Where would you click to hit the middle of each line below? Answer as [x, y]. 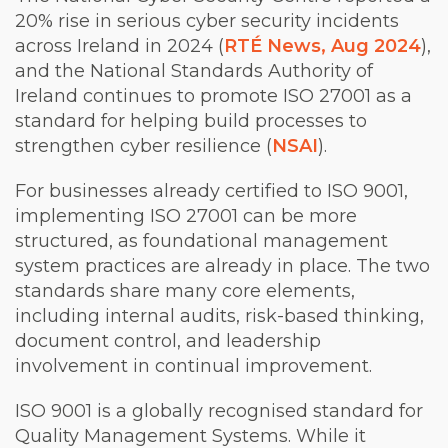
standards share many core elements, [185, 291]
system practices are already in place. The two [222, 266]
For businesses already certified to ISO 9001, [211, 191]
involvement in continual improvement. [193, 366]
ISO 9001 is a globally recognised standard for [219, 411]
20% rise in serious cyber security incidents [207, 21]
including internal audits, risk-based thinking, [219, 316]
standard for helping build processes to [191, 121]
